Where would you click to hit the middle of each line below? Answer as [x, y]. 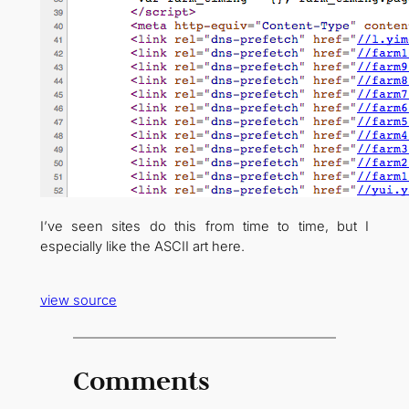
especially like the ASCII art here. [142, 246]
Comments [141, 380]
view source [78, 300]
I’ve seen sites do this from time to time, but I [204, 226]
